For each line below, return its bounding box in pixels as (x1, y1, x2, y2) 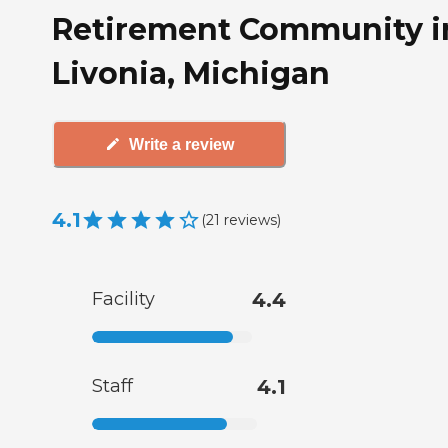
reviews (224, 210, 277, 229)
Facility (92, 288, 155, 311)
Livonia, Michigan (52, 54, 330, 92)
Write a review (128, 135, 234, 153)
